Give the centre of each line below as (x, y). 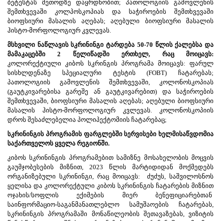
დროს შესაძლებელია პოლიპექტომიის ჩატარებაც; (87, 119)
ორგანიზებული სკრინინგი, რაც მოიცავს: (74, 176)
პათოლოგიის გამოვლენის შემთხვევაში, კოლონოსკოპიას (110, 82)
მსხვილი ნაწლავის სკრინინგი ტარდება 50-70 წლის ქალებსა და (110, 44)
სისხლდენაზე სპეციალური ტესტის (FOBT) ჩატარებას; (110, 73)
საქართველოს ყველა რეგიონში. (58, 143)
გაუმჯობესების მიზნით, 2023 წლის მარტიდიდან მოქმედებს (110, 167)
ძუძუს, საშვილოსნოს (180, 176)
